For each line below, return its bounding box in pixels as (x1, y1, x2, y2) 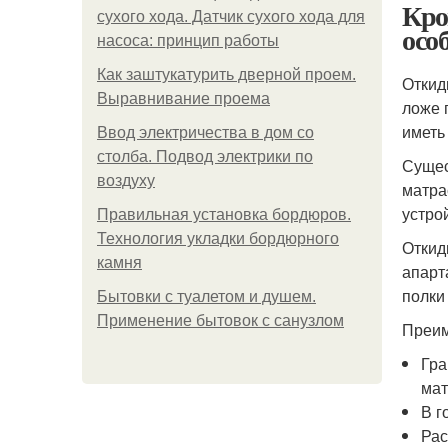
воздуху (97, 172, 155, 189)
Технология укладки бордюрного (97, 230, 339, 247)
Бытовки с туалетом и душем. (97, 288, 316, 305)
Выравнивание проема (97, 90, 270, 107)
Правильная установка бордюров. (97, 206, 351, 223)
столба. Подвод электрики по (97, 148, 313, 165)
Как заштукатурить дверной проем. (97, 66, 356, 83)
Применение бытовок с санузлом (97, 312, 344, 329)
